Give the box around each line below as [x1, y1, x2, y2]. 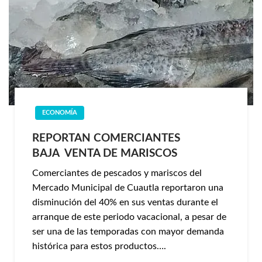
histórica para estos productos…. [32, 242, 166, 251]
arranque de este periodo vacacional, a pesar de [32, 212, 226, 222]
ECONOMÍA [42, 109, 77, 116]
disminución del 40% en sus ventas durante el [32, 198, 218, 207]
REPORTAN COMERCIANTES [32, 133, 180, 144]
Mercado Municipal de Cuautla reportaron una [32, 183, 223, 192]
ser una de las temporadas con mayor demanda [32, 227, 224, 236]
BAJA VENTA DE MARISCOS [32, 148, 180, 159]
